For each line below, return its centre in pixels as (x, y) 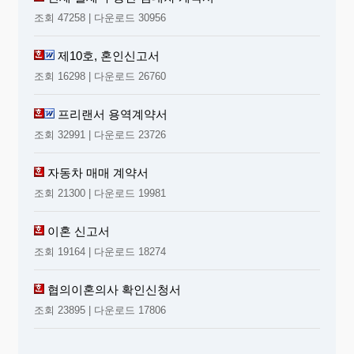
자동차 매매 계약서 (98, 172)
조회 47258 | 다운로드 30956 (100, 17)
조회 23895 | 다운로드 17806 (100, 310)
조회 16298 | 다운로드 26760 (100, 76)
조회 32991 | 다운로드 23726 (100, 134)
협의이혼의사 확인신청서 (114, 289)
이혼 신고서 (79, 231)
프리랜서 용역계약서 (113, 114)
